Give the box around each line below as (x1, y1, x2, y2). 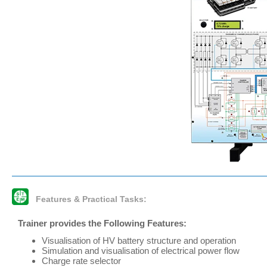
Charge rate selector (42, 256, 121, 266)
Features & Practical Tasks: (36, 194, 147, 204)
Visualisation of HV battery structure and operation (42, 235, 236, 246)
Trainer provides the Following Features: (18, 218, 187, 228)
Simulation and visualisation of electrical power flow (42, 246, 240, 256)
